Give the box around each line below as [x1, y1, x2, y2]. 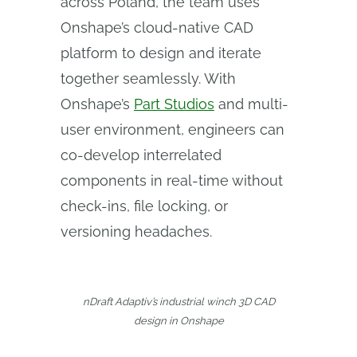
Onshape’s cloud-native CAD [61, 19, 253, 36]
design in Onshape [133, 315, 224, 327]
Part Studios [134, 96, 214, 112]
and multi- [214, 96, 288, 112]
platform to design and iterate [61, 45, 261, 61]
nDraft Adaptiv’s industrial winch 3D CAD [82, 296, 275, 308]
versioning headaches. [61, 223, 212, 240]
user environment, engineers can [61, 121, 284, 138]
